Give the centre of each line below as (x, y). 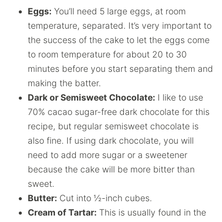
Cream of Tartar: (62, 212)
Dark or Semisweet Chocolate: (91, 97)
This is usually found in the (151, 212)
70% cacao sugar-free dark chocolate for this (119, 112)
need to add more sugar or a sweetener (108, 155)
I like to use (179, 97)
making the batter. (64, 83)
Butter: (42, 198)
